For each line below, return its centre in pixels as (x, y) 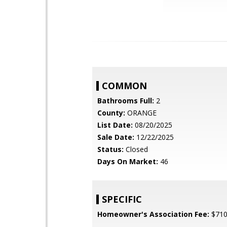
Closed (136, 149)
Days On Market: (128, 161)
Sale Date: (116, 137)
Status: (110, 149)
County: (111, 113)
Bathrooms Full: (126, 101)
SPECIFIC (122, 199)
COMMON (124, 86)
